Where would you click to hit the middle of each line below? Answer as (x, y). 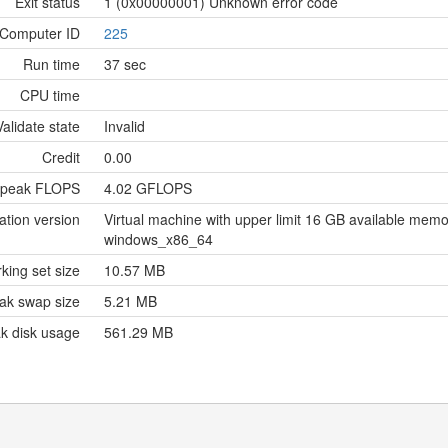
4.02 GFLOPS (148, 188)
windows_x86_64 (158, 239)
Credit (61, 157)
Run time (51, 64)
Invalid (124, 126)
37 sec (125, 64)
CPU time (50, 95)
